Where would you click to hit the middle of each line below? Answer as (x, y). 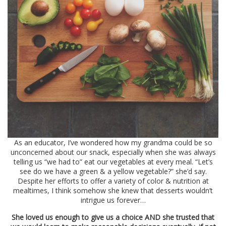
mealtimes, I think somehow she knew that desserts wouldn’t (113, 191)
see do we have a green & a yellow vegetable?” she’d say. (113, 172)
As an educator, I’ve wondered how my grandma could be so (113, 143)
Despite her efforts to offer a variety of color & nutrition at (113, 181)
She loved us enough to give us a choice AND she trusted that (113, 217)
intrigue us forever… (113, 200)
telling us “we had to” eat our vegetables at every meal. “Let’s (113, 162)
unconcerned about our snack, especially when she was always (113, 152)
